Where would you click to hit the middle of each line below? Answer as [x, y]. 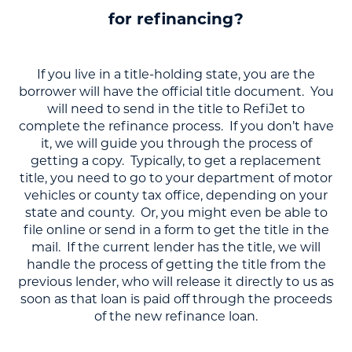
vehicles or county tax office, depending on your [176, 195]
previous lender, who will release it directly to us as [176, 281]
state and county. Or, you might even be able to [176, 212]
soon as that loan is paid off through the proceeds [176, 299]
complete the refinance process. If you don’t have [176, 126]
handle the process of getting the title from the [176, 264]
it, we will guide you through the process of [176, 143]
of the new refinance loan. [176, 316]
